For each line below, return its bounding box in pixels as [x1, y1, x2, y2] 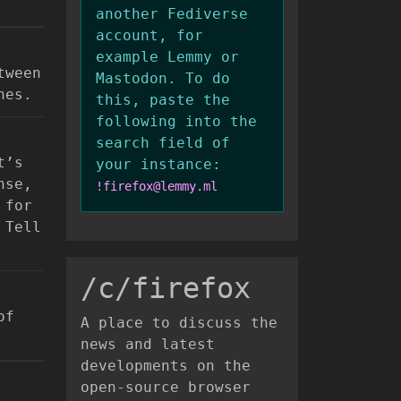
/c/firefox [81, 271, 251, 305]
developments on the [81, 357, 251, 374]
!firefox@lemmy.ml [96, 179, 218, 193]
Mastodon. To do [96, 70, 230, 87]
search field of [96, 134, 230, 151]
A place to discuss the [81, 314, 277, 331]
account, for [96, 27, 203, 44]
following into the [96, 113, 257, 130]
